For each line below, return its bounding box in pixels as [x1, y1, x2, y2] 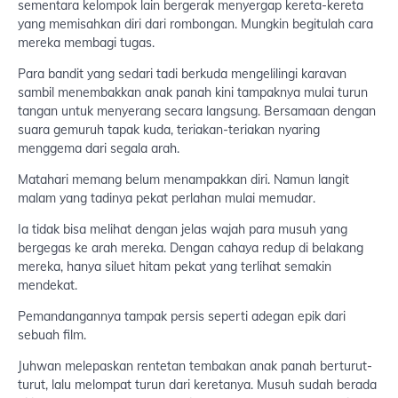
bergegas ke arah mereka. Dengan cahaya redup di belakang [18, 240, 363, 257]
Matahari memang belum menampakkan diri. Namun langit [18, 171, 349, 188]
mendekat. [18, 277, 77, 294]
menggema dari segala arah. [18, 140, 179, 157]
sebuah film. [18, 327, 86, 344]
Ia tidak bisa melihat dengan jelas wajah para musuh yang [18, 221, 347, 238]
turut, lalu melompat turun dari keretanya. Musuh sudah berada [18, 377, 377, 394]
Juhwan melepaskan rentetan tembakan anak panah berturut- [18, 358, 372, 375]
